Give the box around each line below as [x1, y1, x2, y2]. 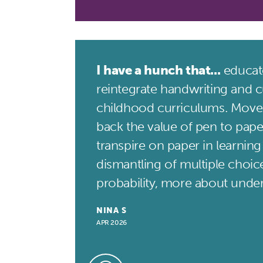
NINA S [96, 205, 127, 215]
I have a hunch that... [96, 62, 221, 78]
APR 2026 [96, 218, 127, 227]
